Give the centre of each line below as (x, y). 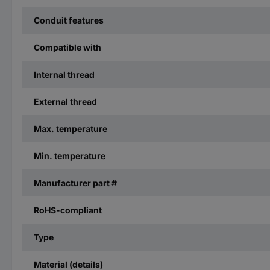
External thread (65, 102)
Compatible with (67, 47)
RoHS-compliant (68, 210)
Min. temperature (70, 156)
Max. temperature (71, 129)
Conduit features (69, 20)
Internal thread (64, 74)
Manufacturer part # (75, 183)
